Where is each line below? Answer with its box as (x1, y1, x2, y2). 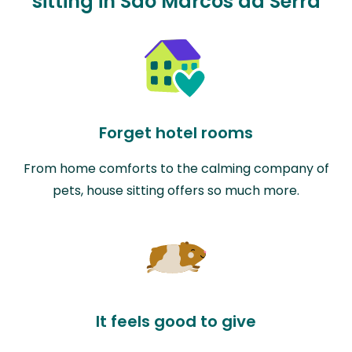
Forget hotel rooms (99, 121, 253, 144)
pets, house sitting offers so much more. (53, 181, 299, 200)
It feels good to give (96, 310, 256, 332)
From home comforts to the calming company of (23, 159, 329, 178)
